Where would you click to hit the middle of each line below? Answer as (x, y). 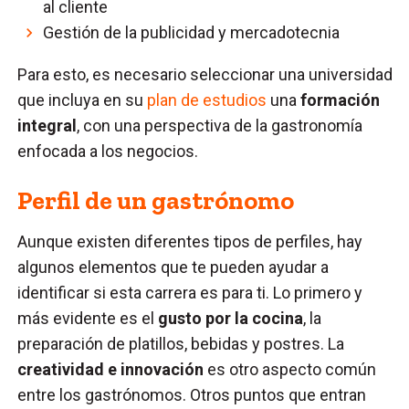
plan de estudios (207, 100)
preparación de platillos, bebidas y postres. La (181, 343)
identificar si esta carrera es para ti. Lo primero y (190, 292)
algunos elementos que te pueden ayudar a (173, 267)
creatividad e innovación (111, 369)
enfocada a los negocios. (110, 151)
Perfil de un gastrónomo (156, 200)
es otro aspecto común (290, 369)
